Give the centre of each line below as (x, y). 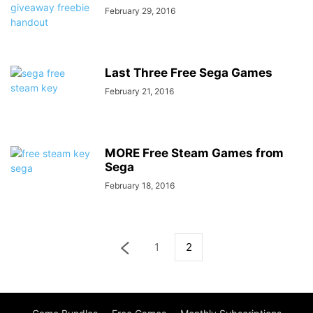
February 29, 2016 (140, 11)
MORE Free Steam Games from (194, 153)
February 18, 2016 (140, 185)
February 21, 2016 (139, 91)
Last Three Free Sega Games (189, 73)
